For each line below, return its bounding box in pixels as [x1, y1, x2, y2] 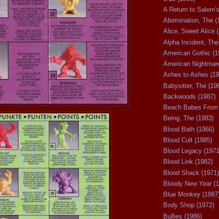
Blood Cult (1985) [163, 136, 212, 144]
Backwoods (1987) [163, 92, 216, 100]
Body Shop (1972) [163, 201, 214, 209]
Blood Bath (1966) [163, 125, 214, 133]
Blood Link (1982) [163, 158, 213, 166]
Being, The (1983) [163, 114, 214, 122]
